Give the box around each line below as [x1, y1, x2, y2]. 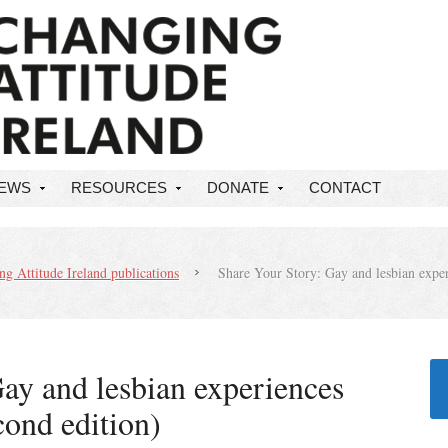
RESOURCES [71, 179, 167, 196]
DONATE [207, 179, 269, 196]
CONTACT [309, 179, 381, 196]
